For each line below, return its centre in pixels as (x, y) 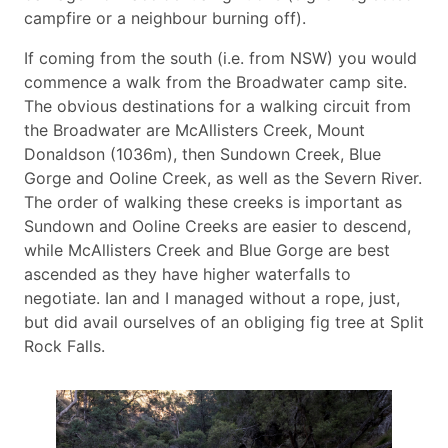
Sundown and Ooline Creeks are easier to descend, (217, 225)
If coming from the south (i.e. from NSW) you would (220, 57)
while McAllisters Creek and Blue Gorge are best (207, 249)
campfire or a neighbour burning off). (167, 17)
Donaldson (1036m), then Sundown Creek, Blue (202, 153)
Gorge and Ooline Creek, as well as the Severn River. (223, 177)
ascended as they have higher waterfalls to (187, 273)
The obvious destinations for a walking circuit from (217, 105)
